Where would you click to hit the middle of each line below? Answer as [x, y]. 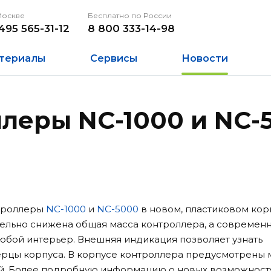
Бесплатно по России [130, 15]
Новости [205, 58]
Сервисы [113, 58]
